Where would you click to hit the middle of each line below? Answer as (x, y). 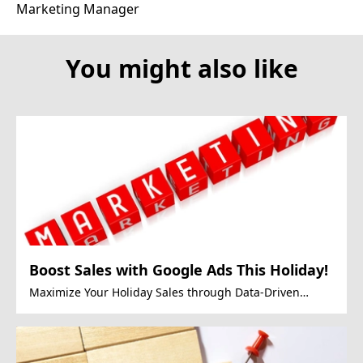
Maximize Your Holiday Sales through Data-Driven (164, 292)
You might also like (181, 68)
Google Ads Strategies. (91, 308)
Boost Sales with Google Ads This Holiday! (179, 269)
